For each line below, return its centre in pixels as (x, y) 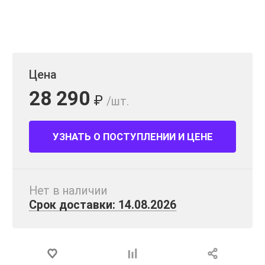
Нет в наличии (68, 190)
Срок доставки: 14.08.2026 (103, 205)
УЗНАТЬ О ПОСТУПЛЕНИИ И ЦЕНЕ (132, 137)
